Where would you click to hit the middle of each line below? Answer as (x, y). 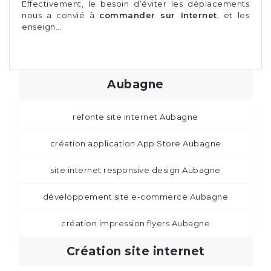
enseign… (41, 26)
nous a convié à (60, 15)
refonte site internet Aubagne (135, 116)
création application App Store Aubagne (135, 143)
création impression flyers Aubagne (135, 223)
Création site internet (135, 251)
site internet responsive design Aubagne (135, 170)
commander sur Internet (158, 15)
